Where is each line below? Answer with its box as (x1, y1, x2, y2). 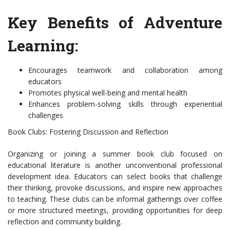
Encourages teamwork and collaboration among (28, 65, 222, 75)
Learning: (8, 35, 78, 56)
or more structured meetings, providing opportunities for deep (8, 205, 222, 216)
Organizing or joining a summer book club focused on (8, 149, 222, 159)
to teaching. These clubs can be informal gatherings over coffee (8, 194, 222, 204)
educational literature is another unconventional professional (8, 160, 222, 170)
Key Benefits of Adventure (8, 12, 222, 33)
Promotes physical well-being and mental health (28, 88, 187, 98)
